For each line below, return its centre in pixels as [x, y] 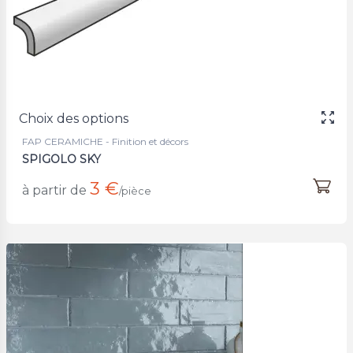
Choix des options [74, 118]
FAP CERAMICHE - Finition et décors [105, 141]
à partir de [54, 190]
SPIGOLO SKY [61, 159]
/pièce [135, 191]
